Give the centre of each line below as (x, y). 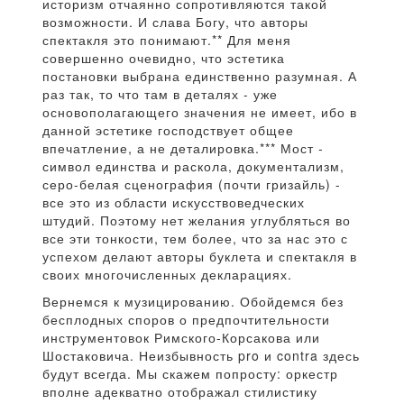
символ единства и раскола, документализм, (193, 166)
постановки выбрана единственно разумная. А (200, 76)
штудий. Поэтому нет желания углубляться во (197, 220)
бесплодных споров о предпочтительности (186, 320)
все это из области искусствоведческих (174, 202)
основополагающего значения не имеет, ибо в (200, 112)
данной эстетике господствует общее (168, 130)
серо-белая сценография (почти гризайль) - (192, 184)
